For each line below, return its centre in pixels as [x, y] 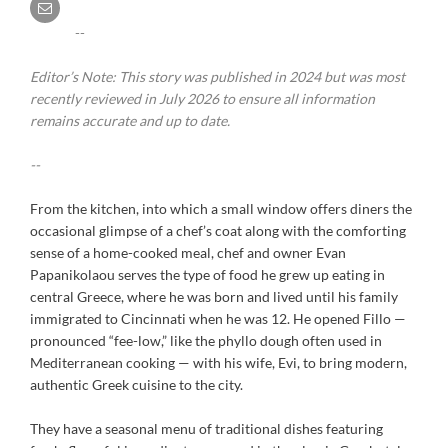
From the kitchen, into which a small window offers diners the [221, 208]
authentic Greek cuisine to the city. [136, 384]
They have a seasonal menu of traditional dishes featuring [206, 428]
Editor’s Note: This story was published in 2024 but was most [217, 76]
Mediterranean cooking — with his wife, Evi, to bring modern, [218, 362]
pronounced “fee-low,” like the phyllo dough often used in [206, 340]
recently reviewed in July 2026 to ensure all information [202, 98]
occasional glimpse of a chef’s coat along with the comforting [218, 230]
